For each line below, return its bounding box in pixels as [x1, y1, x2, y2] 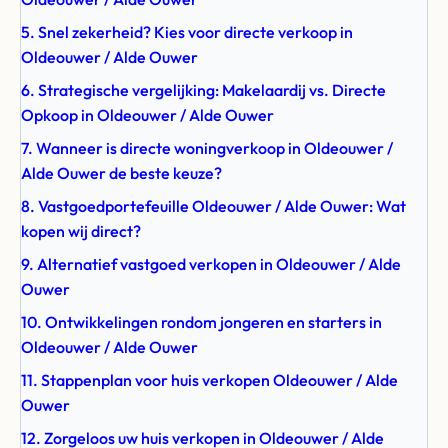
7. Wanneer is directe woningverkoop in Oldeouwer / [21, 138, 393, 158]
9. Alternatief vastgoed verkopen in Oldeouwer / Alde [21, 254, 401, 274]
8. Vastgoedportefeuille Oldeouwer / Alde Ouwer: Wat [21, 196, 406, 216]
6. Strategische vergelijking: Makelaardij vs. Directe [21, 80, 386, 100]
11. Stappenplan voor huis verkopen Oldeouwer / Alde [21, 370, 398, 390]
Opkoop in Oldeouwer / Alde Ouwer [21, 105, 274, 125]
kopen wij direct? [21, 221, 141, 241]
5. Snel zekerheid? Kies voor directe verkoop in [21, 22, 353, 42]
